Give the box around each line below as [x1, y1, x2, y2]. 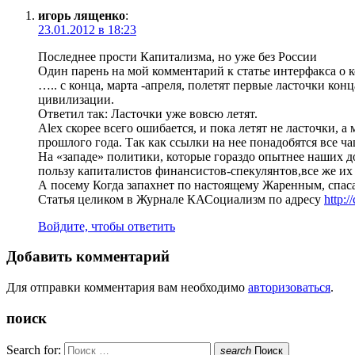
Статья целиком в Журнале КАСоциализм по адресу [38, 192, 324, 206]
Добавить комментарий [6, 248, 170, 265]
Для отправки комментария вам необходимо [6, 281, 248, 295]
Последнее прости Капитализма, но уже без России [38, 49, 317, 63]
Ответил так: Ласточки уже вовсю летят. [38, 106, 258, 120]
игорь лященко [38, 8, 125, 22]
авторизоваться [248, 281, 330, 295]
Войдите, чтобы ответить [38, 219, 175, 233]
